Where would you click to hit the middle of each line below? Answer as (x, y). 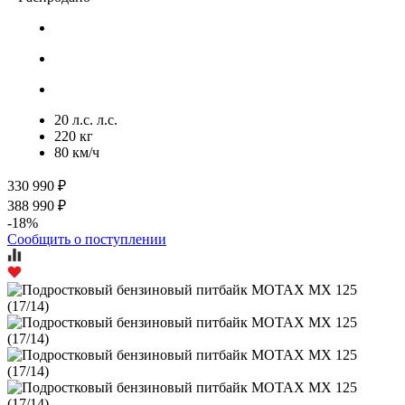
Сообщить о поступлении (87, 239)
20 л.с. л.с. (86, 119)
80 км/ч (77, 152)
